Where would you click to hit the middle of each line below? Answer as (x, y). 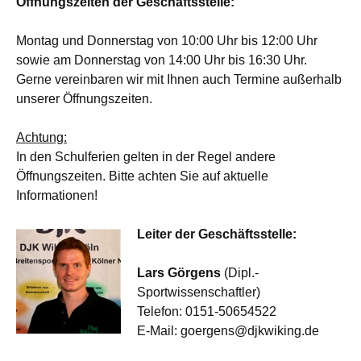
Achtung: (41, 137)
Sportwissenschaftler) (199, 292)
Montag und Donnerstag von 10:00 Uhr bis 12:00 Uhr (167, 41)
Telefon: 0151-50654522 (207, 311)
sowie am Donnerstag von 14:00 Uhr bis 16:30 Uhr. (162, 60)
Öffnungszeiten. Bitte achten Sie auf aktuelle (142, 176)
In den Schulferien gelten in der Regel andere (146, 157)
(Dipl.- (240, 273)
